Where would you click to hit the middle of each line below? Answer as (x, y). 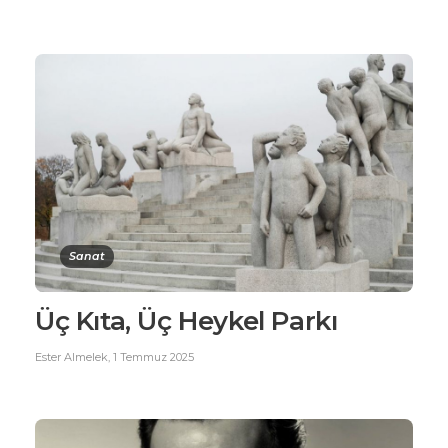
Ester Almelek (71, 356)
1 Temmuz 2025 (153, 356)
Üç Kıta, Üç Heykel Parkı (186, 320)
